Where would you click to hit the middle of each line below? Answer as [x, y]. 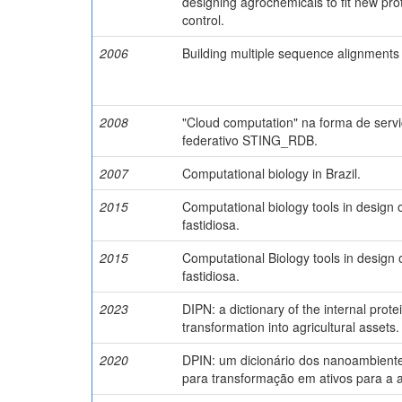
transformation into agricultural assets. [291, 326]
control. [203, 19]
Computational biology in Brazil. [271, 173]
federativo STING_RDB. [250, 140]
